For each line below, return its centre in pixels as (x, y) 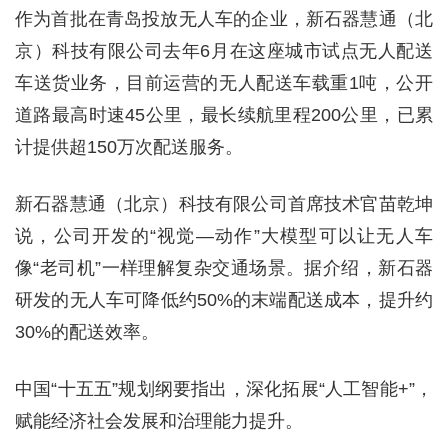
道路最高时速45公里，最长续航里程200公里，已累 (224, 115)
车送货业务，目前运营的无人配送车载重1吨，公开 (224, 83)
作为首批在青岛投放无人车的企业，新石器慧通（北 (224, 19)
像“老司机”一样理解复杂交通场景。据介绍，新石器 (224, 268)
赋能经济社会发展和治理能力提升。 (159, 421)
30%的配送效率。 (87, 332)
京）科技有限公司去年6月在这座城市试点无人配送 (224, 51)
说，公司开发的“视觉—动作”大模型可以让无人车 (224, 236)
